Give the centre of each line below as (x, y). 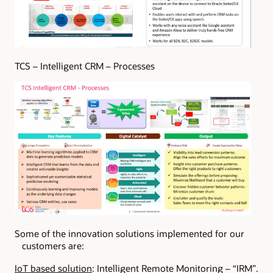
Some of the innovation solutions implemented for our (129, 234)
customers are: (53, 246)
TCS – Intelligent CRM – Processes (84, 66)
